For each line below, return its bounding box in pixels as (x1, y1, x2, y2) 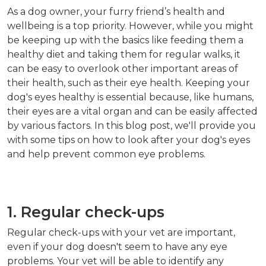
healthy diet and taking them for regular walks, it (7, 49, 240, 61)
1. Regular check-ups (7, 203, 164, 221)
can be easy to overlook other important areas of (7, 63, 238, 75)
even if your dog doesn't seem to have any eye (7, 241, 227, 253)
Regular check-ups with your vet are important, (7, 227, 235, 239)
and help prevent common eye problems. (7, 148, 205, 160)
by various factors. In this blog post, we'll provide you (7, 120, 256, 132)
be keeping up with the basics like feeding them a (7, 34, 243, 46)
